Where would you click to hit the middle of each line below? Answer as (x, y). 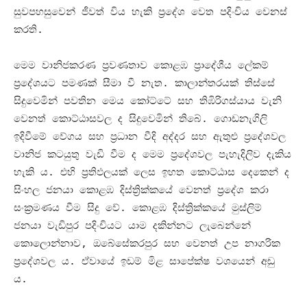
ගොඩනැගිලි (241, 118)
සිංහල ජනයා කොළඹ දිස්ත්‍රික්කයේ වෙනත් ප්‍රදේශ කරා (141, 189)
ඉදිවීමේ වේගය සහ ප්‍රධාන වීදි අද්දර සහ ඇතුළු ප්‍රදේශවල (150, 136)
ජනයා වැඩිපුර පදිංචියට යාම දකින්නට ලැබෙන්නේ (132, 225)
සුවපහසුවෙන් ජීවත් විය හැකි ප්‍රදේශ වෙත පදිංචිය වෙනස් (150, 11)
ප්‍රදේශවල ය (41, 261)
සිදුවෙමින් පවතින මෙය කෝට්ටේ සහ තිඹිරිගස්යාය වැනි (148, 100)
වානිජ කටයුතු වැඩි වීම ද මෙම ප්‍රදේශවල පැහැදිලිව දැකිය (152, 154)
